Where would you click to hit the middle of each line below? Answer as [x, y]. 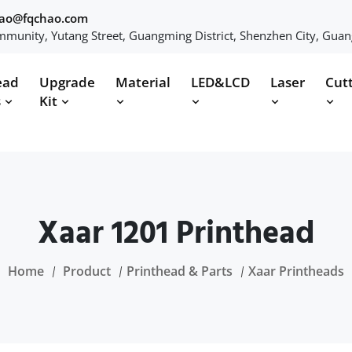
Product [87, 271]
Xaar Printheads [296, 271]
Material [143, 82]
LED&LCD [220, 82]
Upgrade [67, 82]
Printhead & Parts [180, 271]
